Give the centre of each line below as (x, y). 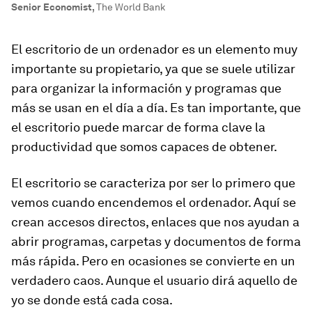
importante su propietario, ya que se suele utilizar (153, 69)
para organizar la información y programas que (146, 88)
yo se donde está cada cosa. (92, 300)
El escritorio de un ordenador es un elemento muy (154, 49)
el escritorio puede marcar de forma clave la (138, 127)
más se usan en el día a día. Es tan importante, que (156, 108)
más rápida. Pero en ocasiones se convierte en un (153, 261)
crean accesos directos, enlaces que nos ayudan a (155, 222)
